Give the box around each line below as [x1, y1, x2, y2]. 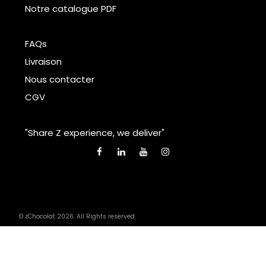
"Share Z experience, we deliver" [25, 126, 164, 139]
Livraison [25, 55, 62, 68]
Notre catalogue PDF [25, 2, 116, 15]
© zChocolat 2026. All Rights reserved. [19, 211, 136, 221]
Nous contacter [25, 72, 94, 85]
